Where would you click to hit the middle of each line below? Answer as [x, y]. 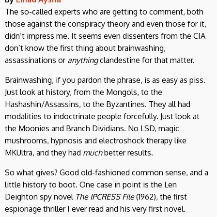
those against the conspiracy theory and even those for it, [106, 23]
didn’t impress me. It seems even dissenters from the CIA [105, 36]
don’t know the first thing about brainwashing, [85, 48]
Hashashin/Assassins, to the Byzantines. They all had [98, 104]
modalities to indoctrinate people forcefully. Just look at [102, 116]
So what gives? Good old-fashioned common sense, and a [107, 172]
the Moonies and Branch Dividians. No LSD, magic [92, 128]
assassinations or [35, 60]
